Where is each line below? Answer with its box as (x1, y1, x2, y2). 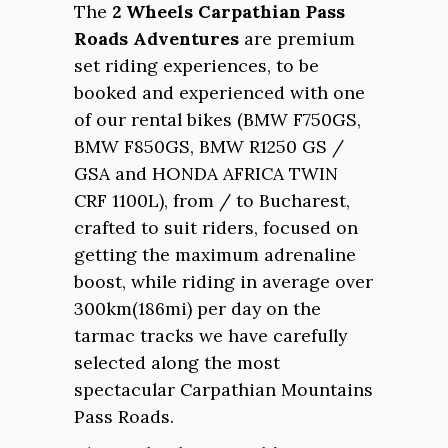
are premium (239, 27, 355, 50)
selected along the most (74, 351, 280, 374)
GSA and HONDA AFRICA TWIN (74, 162, 338, 185)
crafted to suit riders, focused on (74, 216, 358, 239)
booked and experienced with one (74, 81, 365, 104)
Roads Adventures (74, 27, 239, 50)
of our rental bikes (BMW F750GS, (74, 108, 361, 131)
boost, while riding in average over (74, 270, 373, 293)
